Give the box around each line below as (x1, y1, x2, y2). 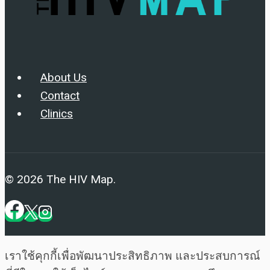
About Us (40, 69, 87, 87)
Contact (40, 87, 80, 105)
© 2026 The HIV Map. (5, 172, 116, 187)
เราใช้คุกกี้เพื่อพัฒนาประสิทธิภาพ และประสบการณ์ (5, 249, 260, 263)
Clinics (40, 105, 73, 123)
